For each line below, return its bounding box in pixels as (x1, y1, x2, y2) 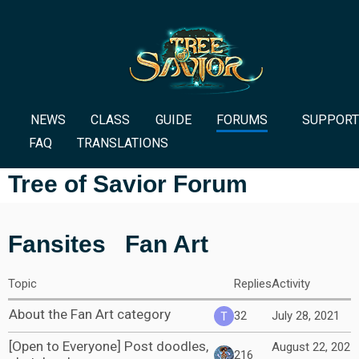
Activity (272, 276, 310, 291)
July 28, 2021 (272, 309, 340, 323)
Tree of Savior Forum (8, 171, 248, 197)
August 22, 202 (272, 340, 350, 354)
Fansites (8, 231, 106, 257)
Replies (234, 276, 272, 291)
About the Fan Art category (9, 306, 171, 322)
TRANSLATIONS (77, 135, 169, 151)
